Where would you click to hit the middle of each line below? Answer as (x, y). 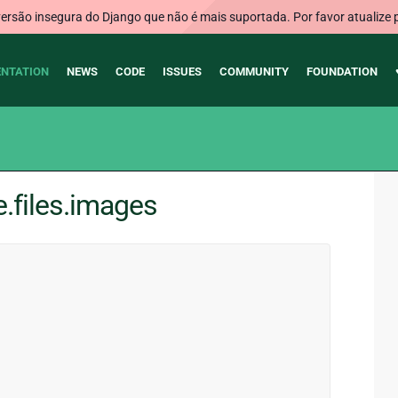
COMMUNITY (254, 72)
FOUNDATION (342, 72)
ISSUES (182, 72)
